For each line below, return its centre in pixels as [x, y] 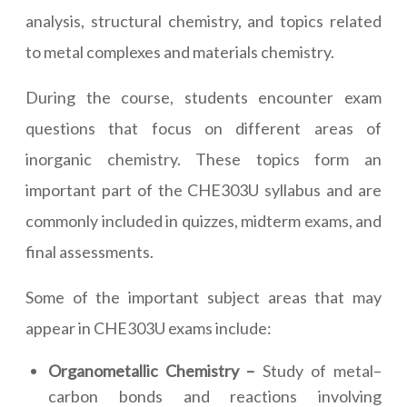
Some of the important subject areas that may [203, 298]
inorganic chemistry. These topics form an [203, 159]
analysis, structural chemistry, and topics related [203, 21]
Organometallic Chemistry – [152, 371]
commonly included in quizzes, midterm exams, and [203, 221]
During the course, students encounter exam [203, 98]
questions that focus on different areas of [203, 129]
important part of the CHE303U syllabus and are [203, 190]
